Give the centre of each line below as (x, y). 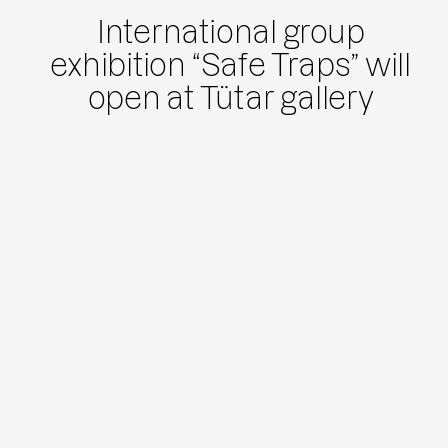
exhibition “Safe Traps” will (230, 66)
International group (230, 33)
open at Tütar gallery (230, 99)
